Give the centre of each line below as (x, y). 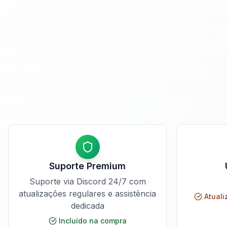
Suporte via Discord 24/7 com (87, 181)
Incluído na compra (92, 221)
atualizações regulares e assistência (87, 194)
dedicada (87, 206)
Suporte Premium (87, 166)
